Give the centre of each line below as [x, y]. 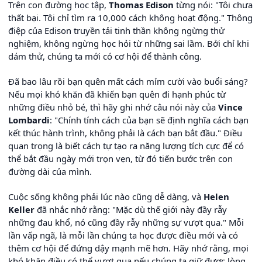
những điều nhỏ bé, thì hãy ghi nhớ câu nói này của [113, 107]
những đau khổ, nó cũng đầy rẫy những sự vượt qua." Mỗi [126, 222]
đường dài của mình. [50, 171]
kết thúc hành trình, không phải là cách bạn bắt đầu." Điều [125, 132]
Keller [21, 209]
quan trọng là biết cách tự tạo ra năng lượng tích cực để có [126, 145]
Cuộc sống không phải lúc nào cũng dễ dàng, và [106, 196]
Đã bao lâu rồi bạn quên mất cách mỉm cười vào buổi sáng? [128, 81]
